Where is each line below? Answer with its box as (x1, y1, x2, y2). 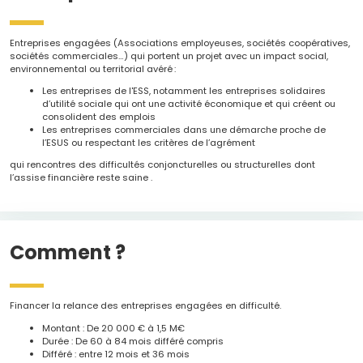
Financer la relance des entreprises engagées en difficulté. (10, 299, 282, 313)
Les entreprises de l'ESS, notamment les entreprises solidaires (42, 83, 327, 97)
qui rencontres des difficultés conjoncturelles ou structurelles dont (10, 158, 316, 172)
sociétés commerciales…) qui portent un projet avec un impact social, (10, 49, 329, 62)
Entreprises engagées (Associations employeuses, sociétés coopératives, (10, 36, 351, 49)
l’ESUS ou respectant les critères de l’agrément (42, 135, 256, 149)
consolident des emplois (42, 109, 158, 123)
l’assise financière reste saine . (10, 171, 153, 185)
